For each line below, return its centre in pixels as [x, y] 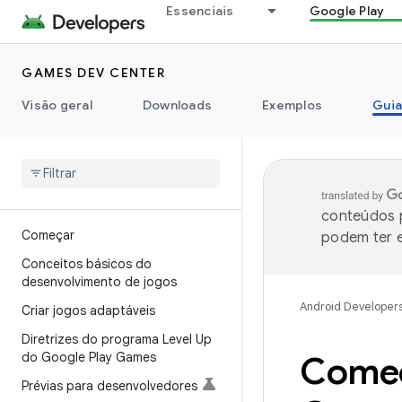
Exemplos [292, 105]
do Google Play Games [89, 357]
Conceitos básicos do [87, 264]
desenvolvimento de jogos [99, 282]
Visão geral [57, 105]
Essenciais [200, 11]
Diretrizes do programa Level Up [117, 339]
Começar [48, 235]
